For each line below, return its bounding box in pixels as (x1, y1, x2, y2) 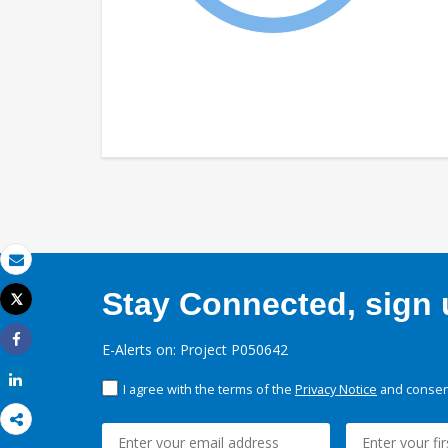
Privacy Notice (295, 380, 377, 399)
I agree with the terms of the (123, 380, 295, 399)
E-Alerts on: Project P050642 (102, 340, 288, 360)
